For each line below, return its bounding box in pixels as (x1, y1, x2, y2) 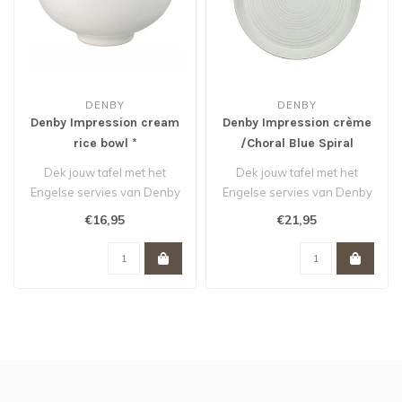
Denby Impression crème (223, 114, 371, 130)
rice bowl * (73, 135, 137, 151)
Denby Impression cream (31, 114, 179, 130)
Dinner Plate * (257, 155, 337, 171)
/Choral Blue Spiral (240, 135, 354, 151)
